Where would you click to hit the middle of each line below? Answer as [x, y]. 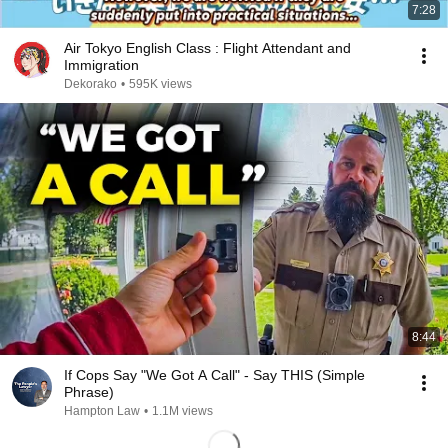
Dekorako [90, 84]
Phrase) [89, 392]
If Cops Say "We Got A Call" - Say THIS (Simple [214, 375]
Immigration [101, 65]
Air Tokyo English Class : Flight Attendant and [207, 48]
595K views [160, 84]
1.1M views [182, 411]
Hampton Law [102, 411]
